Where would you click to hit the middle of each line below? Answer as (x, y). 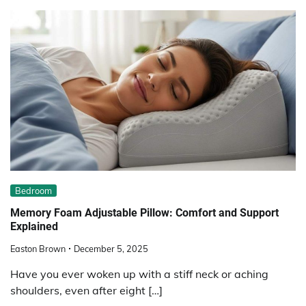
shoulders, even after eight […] (86, 291)
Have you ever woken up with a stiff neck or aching (139, 274)
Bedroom (33, 191)
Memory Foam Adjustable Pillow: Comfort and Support (144, 212)
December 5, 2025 (111, 249)
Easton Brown (38, 249)
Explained (34, 226)
